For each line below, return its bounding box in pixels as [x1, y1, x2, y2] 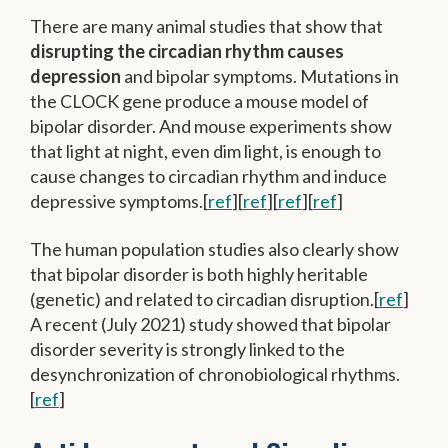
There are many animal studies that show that [30, 14, 383, 37]
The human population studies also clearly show [30, 238, 399, 261]
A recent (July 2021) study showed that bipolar [30, 313, 391, 336]
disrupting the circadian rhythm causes [30, 39, 344, 62]
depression [30, 64, 121, 87]
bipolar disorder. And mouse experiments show [30, 114, 392, 137]
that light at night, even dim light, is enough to [30, 139, 381, 162]
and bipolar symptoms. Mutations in [121, 64, 399, 87]
